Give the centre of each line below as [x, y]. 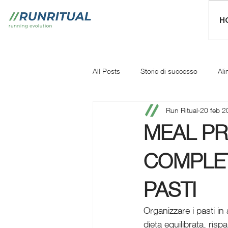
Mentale [125, 111]
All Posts [106, 71]
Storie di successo [169, 71]
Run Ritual [182, 110]
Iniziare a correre [182, 111]
